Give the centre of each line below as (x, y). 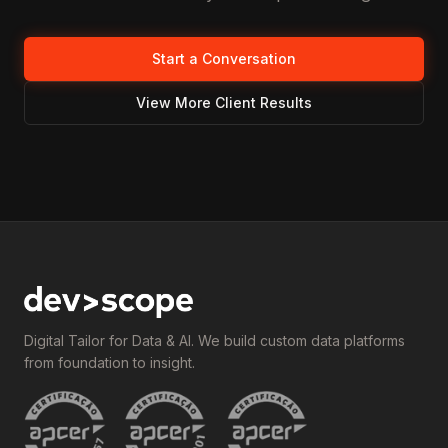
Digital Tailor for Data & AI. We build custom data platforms (214, 340)
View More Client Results (224, 102)
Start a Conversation (224, 58)
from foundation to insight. (109, 362)
